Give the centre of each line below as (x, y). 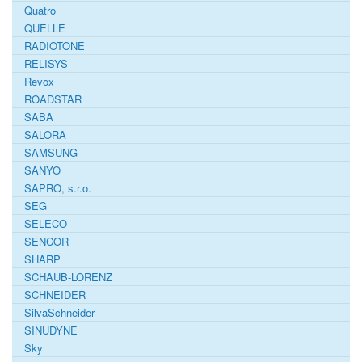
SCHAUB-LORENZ (68, 276)
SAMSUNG (51, 152)
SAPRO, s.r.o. (58, 187)
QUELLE (45, 27)
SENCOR (46, 241)
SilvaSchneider (59, 312)
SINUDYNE (51, 330)
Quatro (40, 10)
